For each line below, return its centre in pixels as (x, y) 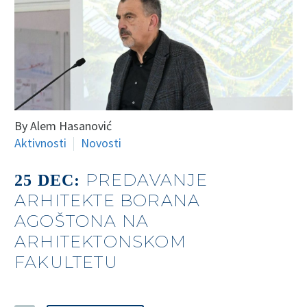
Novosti (101, 143)
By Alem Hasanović (63, 125)
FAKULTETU (66, 262)
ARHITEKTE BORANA (108, 200)
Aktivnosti (40, 143)
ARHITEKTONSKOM (100, 241)
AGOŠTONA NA (82, 221)
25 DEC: (50, 180)
